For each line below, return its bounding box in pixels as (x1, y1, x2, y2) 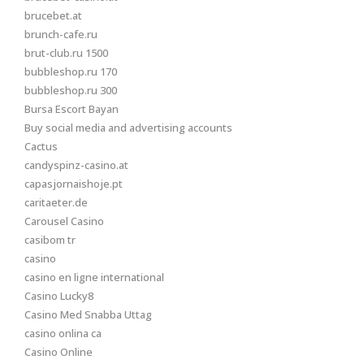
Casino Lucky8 (24, 288, 93, 303)
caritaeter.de (24, 195, 88, 210)
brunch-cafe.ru (24, 27, 97, 41)
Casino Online (24, 344, 93, 359)
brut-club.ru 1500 (24, 45, 108, 60)
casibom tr (24, 232, 76, 247)
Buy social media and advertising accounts (24, 120, 232, 135)
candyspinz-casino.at (24, 158, 128, 172)
